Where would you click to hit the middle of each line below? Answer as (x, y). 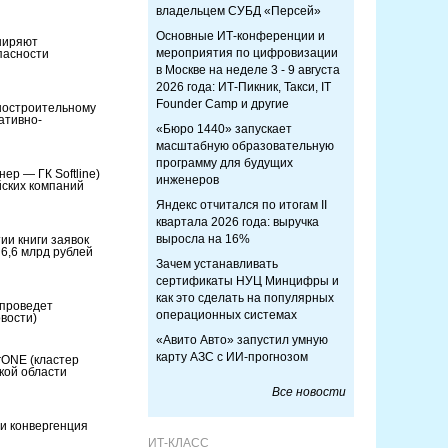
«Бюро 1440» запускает (224, 129)
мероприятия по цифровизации (247, 53)
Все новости (309, 392)
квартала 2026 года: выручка (237, 222)
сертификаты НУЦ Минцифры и (247, 281)
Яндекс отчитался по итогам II (241, 205)
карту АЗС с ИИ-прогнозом (232, 357)
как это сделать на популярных (245, 298)
